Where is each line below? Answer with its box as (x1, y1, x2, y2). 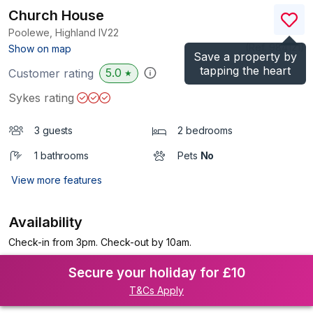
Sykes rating (8, 91, 74, 105)
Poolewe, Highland (8, 27, 99, 38)
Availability (9, 214, 83, 231)
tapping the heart (200, 64, 291, 78)
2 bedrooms (177, 124, 233, 136)
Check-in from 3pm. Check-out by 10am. (8, 236, 191, 248)
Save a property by (194, 50, 297, 64)
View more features (11, 174, 102, 186)
